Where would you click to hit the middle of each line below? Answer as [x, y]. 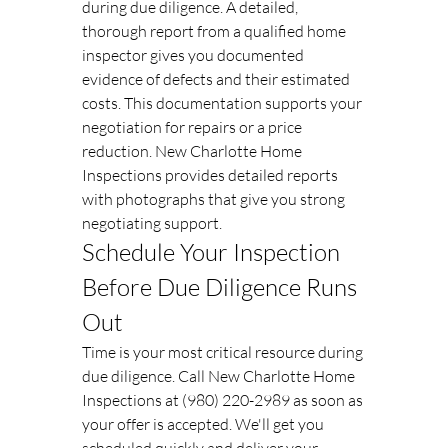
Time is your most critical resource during [224, 352]
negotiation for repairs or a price [193, 127]
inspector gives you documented [194, 55]
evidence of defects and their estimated [217, 79]
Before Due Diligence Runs [222, 287]
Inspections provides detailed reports [211, 175]
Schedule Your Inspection [213, 252]
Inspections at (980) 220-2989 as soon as [224, 400]
